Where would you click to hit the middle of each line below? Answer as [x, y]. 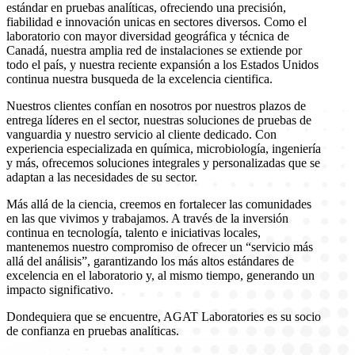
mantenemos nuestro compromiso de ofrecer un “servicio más [160, 246]
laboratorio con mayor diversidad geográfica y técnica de [148, 36]
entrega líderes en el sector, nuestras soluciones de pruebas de [159, 120]
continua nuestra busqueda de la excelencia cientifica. [139, 78]
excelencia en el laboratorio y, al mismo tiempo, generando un [160, 275]
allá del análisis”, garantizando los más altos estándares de [150, 261]
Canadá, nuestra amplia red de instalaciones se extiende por [154, 50]
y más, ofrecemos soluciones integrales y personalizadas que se [163, 162]
